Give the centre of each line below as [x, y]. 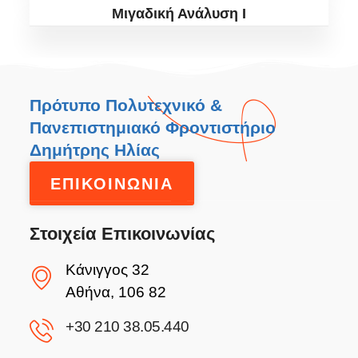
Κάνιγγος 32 [108, 270]
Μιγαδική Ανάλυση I [179, 14]
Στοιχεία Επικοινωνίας [123, 234]
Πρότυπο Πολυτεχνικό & [126, 105]
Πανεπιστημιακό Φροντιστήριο [153, 127]
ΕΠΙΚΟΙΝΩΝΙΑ [112, 183]
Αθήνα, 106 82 [116, 292]
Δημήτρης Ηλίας [95, 150]
